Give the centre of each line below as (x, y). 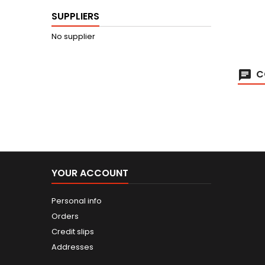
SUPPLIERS (75, 16)
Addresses (72, 247)
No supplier (73, 36)
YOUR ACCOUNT (90, 173)
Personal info (77, 201)
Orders (65, 216)
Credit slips (73, 232)
